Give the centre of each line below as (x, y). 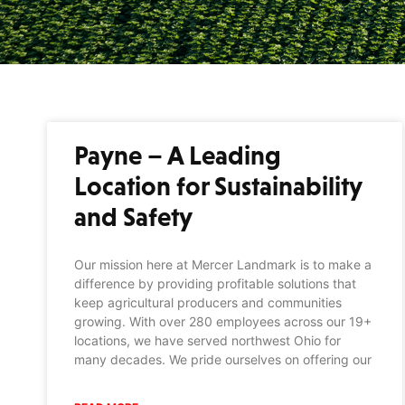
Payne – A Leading (178, 155)
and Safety (133, 217)
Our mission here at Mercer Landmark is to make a (223, 264)
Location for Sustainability (218, 186)
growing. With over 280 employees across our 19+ (223, 321)
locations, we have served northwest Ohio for (207, 340)
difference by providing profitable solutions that (215, 283)
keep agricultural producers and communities (208, 302)
